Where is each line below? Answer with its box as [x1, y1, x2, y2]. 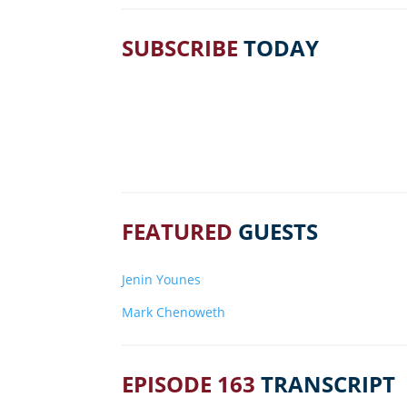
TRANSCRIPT [261, 369, 396, 400]
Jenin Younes [122, 271, 202, 289]
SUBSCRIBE [122, 33, 239, 64]
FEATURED [122, 216, 233, 247]
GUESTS [238, 216, 319, 247]
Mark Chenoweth [122, 303, 226, 322]
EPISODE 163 [122, 369, 262, 400]
